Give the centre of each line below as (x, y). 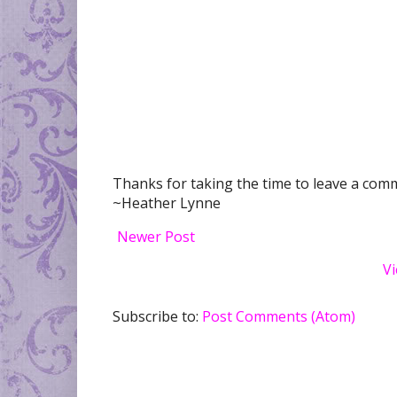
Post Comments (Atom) (279, 317)
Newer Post (156, 237)
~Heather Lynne (167, 203)
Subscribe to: (157, 317)
